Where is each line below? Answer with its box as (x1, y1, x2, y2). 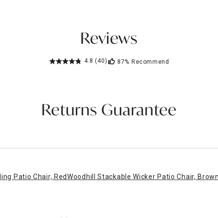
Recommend (131, 58, 169, 65)
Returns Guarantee (41, 103, 177, 119)
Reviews (80, 32, 138, 48)
